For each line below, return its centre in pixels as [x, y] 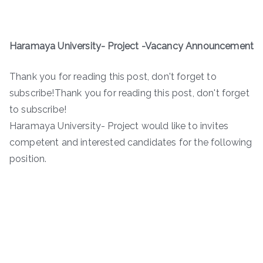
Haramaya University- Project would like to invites [119, 126]
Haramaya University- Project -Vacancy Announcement [131, 46]
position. [28, 159]
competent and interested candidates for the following [131, 143]
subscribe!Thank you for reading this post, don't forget [129, 93]
